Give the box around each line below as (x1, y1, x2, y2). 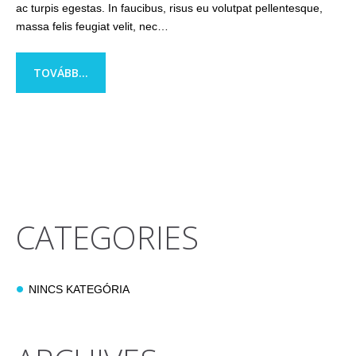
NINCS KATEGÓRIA (29, 283, 130, 296)
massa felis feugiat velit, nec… (16, 20, 168, 33)
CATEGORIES (16, 215, 199, 259)
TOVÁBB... (33, 65, 88, 80)
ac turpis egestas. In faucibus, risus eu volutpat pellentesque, (16, 2, 323, 14)
